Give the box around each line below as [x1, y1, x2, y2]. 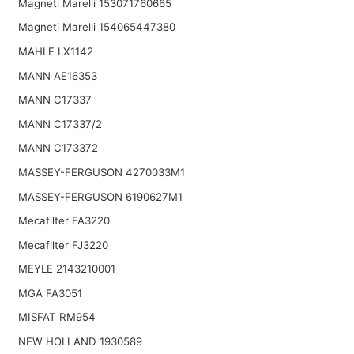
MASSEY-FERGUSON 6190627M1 [17, 190, 183, 203]
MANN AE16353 [17, 69, 97, 82]
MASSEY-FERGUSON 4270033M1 [17, 165, 185, 179]
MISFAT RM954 [17, 311, 96, 324]
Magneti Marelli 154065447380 [17, 21, 175, 34]
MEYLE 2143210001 [17, 262, 115, 276]
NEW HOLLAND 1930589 [17, 335, 142, 348]
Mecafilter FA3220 [17, 214, 110, 228]
